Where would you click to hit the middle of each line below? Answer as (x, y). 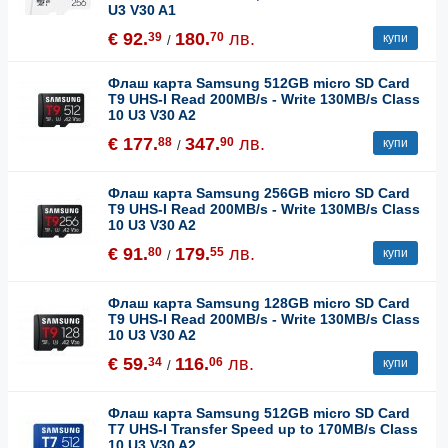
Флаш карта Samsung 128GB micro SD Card (259, 302)
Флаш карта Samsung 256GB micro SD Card (259, 192)
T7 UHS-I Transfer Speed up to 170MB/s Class (263, 428)
